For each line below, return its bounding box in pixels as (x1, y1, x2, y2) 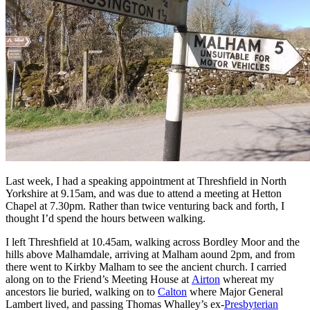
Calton (158, 285, 187, 298)
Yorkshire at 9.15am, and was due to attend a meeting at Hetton (6, 187, 282, 199)
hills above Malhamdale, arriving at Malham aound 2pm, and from (6, 248, 295, 260)
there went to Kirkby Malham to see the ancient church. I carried (6, 260, 286, 273)
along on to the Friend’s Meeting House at (6, 273, 192, 285)
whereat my (220, 273, 274, 285)
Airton (192, 273, 220, 285)
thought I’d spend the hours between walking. (6, 212, 206, 224)
